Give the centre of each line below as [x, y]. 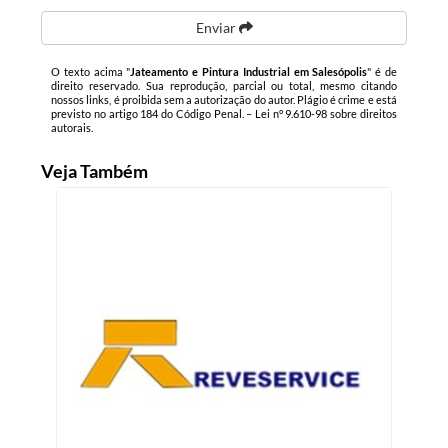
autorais [71, 127]
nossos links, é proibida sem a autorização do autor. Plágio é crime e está [224, 99]
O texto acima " [91, 71]
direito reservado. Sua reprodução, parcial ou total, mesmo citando [224, 85]
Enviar [217, 27]
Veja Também [95, 171]
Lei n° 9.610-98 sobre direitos [325, 113]
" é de [382, 71]
